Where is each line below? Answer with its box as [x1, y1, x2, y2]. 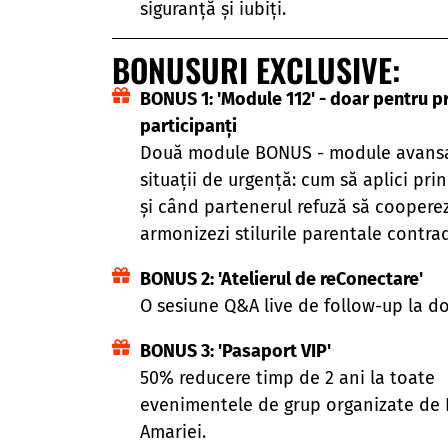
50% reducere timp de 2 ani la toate [139, 366, 435, 389]
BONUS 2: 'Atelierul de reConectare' [139, 267, 431, 290]
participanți [139, 114, 237, 137]
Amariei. [139, 420, 206, 443]
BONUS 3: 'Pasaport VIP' [139, 339, 331, 362]
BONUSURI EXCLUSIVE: [112, 45, 400, 93]
